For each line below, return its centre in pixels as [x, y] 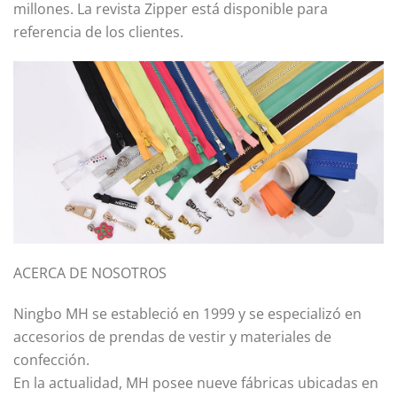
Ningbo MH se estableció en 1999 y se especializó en [187, 314]
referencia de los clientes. [98, 32]
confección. [51, 360]
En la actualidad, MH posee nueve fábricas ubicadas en [196, 383]
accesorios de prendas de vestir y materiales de [172, 337]
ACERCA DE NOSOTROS [90, 273]
